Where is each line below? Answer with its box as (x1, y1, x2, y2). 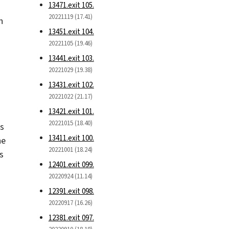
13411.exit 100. (48, 132, 94, 143)
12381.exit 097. (48, 212, 94, 223)
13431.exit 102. (48, 79, 94, 90)
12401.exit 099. (48, 159, 94, 170)
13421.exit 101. (48, 106, 94, 117)
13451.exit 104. (48, 26, 94, 37)
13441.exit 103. (48, 53, 94, 63)
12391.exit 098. (48, 186, 94, 196)
